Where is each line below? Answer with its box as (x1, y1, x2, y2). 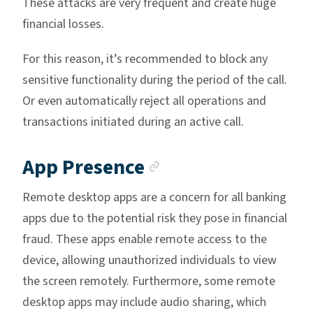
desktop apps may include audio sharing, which (22, 293, 266, 312)
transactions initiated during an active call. (22, 113, 244, 131)
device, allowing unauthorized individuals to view (22, 252, 277, 270)
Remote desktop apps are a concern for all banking (22, 189, 286, 207)
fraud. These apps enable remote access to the (22, 231, 267, 249)
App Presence (22, 152, 145, 183)
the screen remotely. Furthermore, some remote (22, 272, 275, 291)
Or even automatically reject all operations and (22, 92, 266, 110)
